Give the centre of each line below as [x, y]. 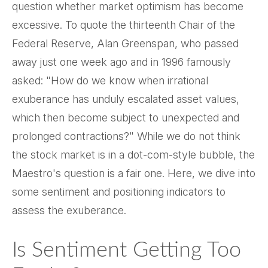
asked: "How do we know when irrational [110, 80]
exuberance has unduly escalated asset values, [126, 99]
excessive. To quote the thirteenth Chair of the [124, 25]
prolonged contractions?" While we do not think [126, 136]
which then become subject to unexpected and [126, 118]
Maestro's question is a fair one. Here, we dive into [134, 173]
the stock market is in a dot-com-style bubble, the [133, 155]
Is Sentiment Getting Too [127, 250]
